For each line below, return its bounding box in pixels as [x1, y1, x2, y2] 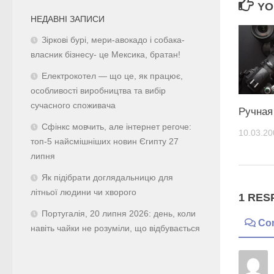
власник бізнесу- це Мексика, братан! [31, 50, 180, 59]
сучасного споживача [31, 100, 116, 110]
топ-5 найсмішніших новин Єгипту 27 [31, 136, 179, 146]
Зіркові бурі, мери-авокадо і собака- [42, 35, 185, 45]
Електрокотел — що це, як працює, [42, 71, 183, 81]
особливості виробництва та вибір [31, 86, 166, 95]
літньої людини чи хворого [31, 187, 136, 197]
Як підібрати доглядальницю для [42, 172, 173, 182]
